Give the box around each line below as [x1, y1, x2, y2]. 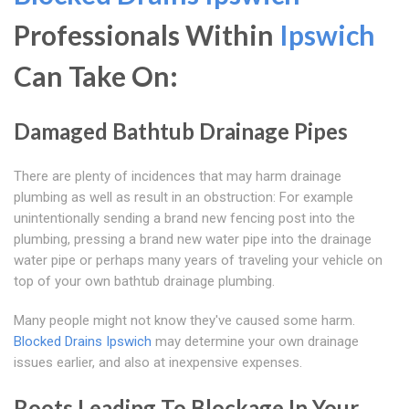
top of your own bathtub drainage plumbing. [14, 273, 275, 290]
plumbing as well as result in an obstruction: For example [14, 189, 353, 206]
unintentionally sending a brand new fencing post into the [14, 210, 355, 227]
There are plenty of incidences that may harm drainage [14, 168, 341, 185]
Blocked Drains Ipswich [14, 333, 152, 351]
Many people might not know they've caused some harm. [14, 312, 355, 330]
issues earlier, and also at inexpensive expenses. [14, 354, 302, 372]
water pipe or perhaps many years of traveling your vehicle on [14, 252, 383, 269]
